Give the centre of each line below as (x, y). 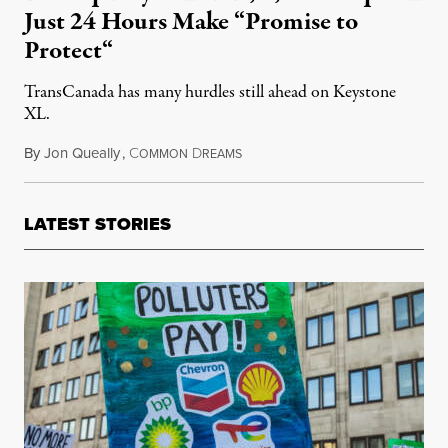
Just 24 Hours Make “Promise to (191, 22)
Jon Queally (82, 153)
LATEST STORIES (97, 224)
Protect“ (68, 51)
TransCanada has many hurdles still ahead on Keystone (210, 93)
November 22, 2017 (301, 153)
